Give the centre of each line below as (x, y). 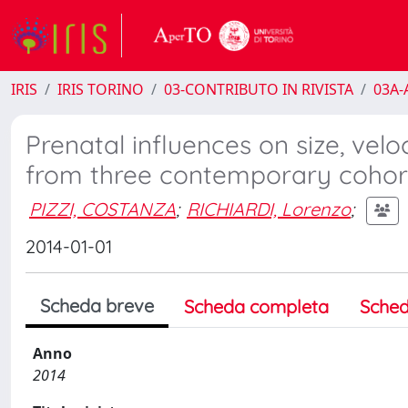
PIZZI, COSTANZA (102, 209)
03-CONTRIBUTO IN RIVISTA (259, 89)
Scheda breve (97, 306)
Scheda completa (256, 306)
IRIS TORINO (101, 89)
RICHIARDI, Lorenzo (269, 209)
